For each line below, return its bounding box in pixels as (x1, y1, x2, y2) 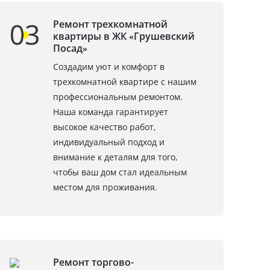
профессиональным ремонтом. (53, 91, 183, 102)
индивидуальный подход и (53, 136, 165, 148)
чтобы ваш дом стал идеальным (53, 166, 187, 178)
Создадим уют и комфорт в (53, 61, 165, 72)
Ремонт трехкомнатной (53, 17, 168, 31)
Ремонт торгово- (53, 255, 134, 269)
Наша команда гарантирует (53, 106, 169, 118)
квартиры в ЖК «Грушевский (53, 30, 195, 43)
